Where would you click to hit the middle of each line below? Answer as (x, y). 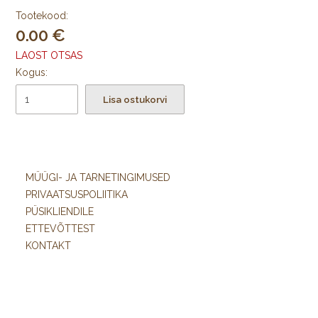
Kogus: (32, 72)
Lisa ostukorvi (135, 99)
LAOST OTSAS (49, 55)
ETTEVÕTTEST (60, 229)
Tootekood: (42, 15)
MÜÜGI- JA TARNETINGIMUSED (98, 178)
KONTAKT (48, 246)
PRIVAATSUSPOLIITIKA (77, 195)
